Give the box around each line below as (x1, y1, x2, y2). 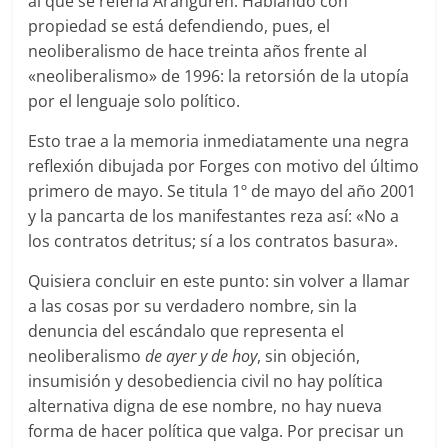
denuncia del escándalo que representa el (28, 319, 345, 342)
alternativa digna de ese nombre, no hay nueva (28, 394, 383, 417)
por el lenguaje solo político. (28, 89, 241, 112)
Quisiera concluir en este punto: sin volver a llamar (28, 269, 411, 292)
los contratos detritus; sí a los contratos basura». (28, 229, 399, 252)
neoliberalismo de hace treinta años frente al (28, 39, 368, 62)
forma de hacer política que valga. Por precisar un (28, 419, 405, 442)
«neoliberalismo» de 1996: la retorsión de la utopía (28, 64, 410, 87)
